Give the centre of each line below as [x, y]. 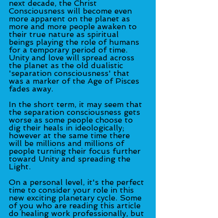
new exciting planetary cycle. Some [76, 198]
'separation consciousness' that [70, 73]
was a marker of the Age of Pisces [75, 81]
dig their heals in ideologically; [68, 127]
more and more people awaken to [74, 26]
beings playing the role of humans [75, 42]
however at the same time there [71, 135]
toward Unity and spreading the [71, 159]
